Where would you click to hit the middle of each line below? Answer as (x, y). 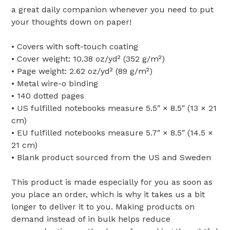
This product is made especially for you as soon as (112, 182)
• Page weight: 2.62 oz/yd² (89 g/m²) (82, 71)
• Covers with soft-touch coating (75, 46)
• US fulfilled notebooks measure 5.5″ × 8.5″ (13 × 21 (114, 108)
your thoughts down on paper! (71, 22)
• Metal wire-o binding (55, 83)
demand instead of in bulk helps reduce (91, 219)
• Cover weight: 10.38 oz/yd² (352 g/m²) (88, 59)
